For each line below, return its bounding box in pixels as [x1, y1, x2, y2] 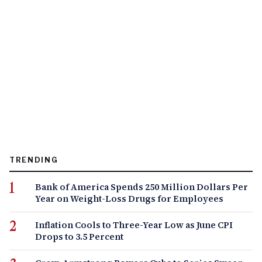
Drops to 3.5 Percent [35, 230, 123, 243]
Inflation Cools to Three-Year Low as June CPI [35, 218, 233, 231]
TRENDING [9, 155, 58, 164]
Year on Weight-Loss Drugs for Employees [35, 192, 223, 205]
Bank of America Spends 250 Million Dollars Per [35, 180, 248, 193]
